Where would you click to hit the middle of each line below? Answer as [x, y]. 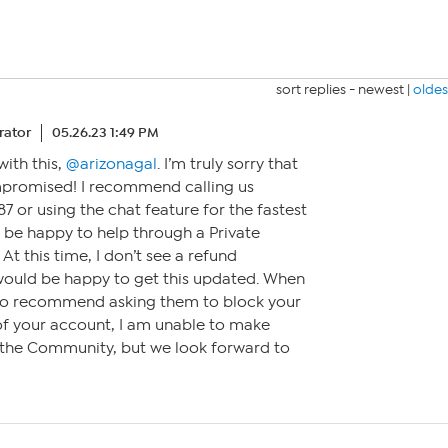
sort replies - [317, 89]
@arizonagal [111, 164]
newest [381, 89]
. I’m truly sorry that [227, 164]
